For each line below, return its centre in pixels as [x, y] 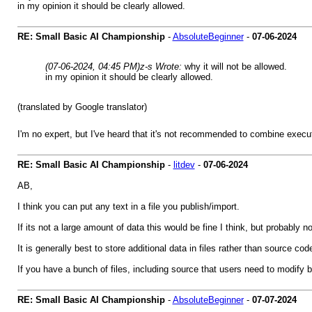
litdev [184, 165]
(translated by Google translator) [82, 107]
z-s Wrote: [162, 67]
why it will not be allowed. [235, 67]
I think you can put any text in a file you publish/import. [128, 206]
